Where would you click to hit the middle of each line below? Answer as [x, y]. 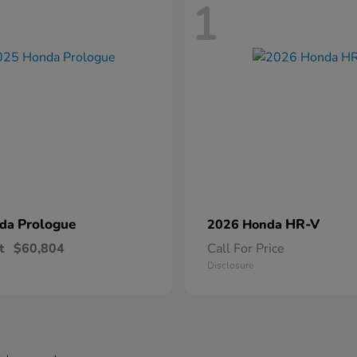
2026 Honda [246, 225]
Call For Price [246, 249]
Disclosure [230, 266]
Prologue [47, 225]
